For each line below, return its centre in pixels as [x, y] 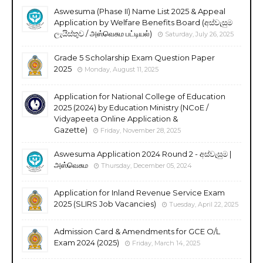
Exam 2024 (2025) [87, 242]
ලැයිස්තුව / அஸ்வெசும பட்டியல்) [103, 33]
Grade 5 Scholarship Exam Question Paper [134, 57]
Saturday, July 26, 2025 [199, 34]
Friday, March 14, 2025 [166, 243]
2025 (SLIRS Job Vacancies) [105, 203]
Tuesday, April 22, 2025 [204, 204]
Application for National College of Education [140, 96]
